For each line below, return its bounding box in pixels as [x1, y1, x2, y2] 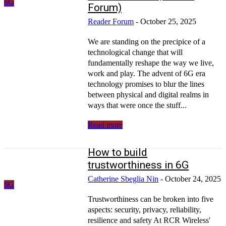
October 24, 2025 [165, 174, 221, 183]
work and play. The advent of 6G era [88, 69, 206, 78]
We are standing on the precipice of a [88, 37, 206, 46]
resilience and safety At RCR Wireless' [88, 215, 211, 224]
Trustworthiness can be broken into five [88, 194, 214, 203]
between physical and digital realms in [88, 90, 209, 99]
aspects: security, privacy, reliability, [88, 205, 202, 214]
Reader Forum [88, 17, 134, 26]
